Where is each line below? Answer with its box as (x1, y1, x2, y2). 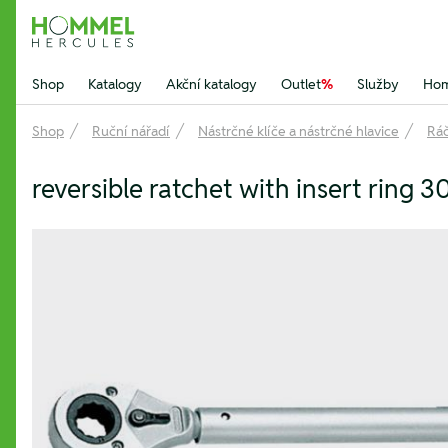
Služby (357, 75, 399, 93)
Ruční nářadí (92, 122, 170, 140)
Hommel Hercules (31, 30, 162, 53)
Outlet (281, 75, 321, 93)
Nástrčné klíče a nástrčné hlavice (198, 122, 399, 140)
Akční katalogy (166, 75, 257, 93)
